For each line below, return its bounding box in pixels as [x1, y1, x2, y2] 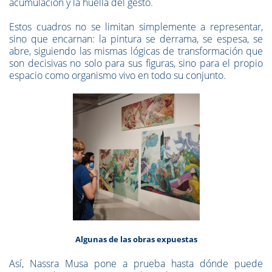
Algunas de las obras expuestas [75, 234, 197, 245]
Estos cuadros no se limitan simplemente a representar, [9, 20, 263, 33]
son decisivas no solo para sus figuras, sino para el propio [9, 56, 263, 70]
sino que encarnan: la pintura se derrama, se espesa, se [9, 32, 263, 46]
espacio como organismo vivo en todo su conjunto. [9, 69, 228, 82]
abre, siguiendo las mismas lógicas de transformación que [9, 44, 263, 58]
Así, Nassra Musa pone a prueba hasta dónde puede [9, 257, 263, 270]
